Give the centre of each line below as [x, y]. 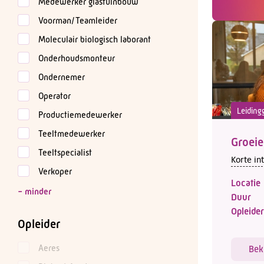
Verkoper [55, 171]
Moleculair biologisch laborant [95, 39]
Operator [55, 96]
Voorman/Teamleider [78, 20]
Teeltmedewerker [72, 133]
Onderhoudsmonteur [77, 58]
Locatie [246, 183]
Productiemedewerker [80, 115]
